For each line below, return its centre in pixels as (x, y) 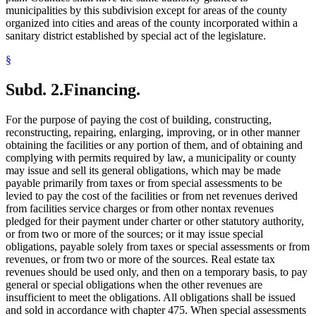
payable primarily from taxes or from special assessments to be (144, 183)
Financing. (102, 90)
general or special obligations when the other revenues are (134, 285)
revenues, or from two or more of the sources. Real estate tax (140, 260)
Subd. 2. (35, 90)
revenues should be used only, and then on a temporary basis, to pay (157, 272)
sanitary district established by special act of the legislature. (136, 36)
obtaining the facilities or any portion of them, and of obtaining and (154, 145)
